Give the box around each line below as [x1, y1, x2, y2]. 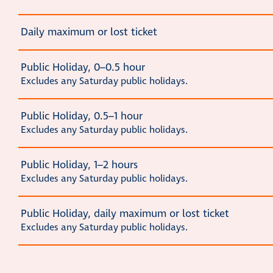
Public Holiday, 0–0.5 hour [21, 60, 145, 76]
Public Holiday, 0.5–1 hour [21, 109, 143, 124]
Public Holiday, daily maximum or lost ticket [21, 207, 229, 222]
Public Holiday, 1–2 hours [21, 158, 138, 173]
